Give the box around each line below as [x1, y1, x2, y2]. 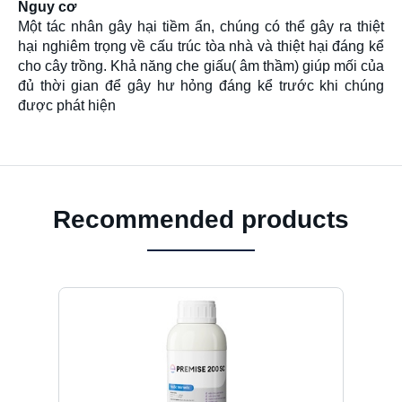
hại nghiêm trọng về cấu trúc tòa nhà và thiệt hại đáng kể [18, 39, 384, 54]
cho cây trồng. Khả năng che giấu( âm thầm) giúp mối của [18, 58, 384, 74]
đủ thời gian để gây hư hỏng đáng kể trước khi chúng [18, 78, 384, 93]
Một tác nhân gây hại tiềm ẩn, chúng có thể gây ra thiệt [18, 19, 384, 34]
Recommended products [53, 205, 349, 233]
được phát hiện [18, 98, 116, 113]
